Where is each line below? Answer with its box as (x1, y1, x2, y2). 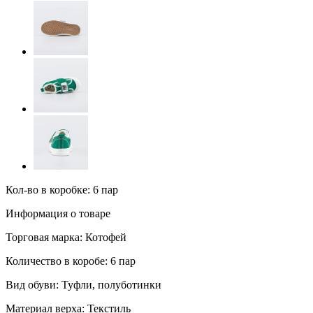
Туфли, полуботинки (59, 278, 161, 291)
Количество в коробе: (6, 254, 108, 267)
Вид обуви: (6, 278, 59, 291)
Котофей (82, 231, 126, 243)
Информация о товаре (6, 207, 110, 219)
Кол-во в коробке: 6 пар (6, 183, 118, 196)
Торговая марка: (6, 231, 82, 243)
